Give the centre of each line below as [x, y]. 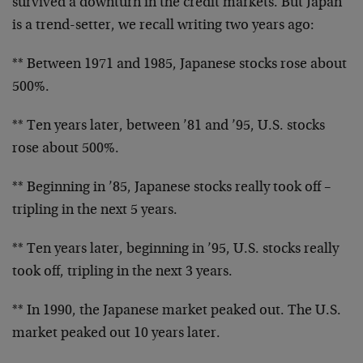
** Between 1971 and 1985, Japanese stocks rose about [179, 65]
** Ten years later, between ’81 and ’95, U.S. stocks [169, 126]
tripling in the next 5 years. [95, 211]
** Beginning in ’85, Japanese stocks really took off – [171, 188]
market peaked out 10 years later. [116, 334]
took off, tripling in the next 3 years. [122, 272]
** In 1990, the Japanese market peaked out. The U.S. [177, 311]
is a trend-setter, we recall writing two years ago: [163, 26]
